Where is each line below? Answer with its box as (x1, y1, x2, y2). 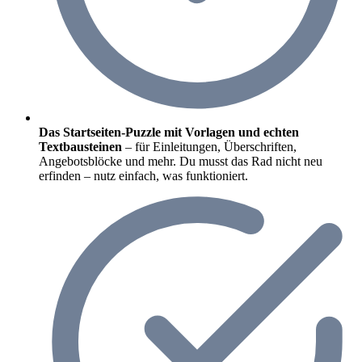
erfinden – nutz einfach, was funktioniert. (39, 168, 248, 183)
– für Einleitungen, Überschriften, (122, 139, 297, 154)
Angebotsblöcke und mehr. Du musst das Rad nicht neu (39, 154, 322, 168)
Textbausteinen (39, 139, 122, 154)
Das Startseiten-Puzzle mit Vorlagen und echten (39, 124, 299, 139)
